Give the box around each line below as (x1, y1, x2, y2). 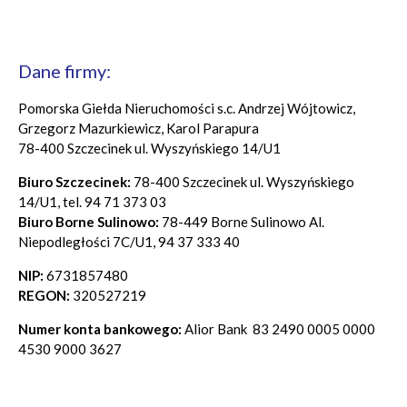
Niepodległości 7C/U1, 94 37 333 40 (18, 233, 240, 250)
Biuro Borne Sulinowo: (18, 213, 159, 230)
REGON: (18, 286, 70, 303)
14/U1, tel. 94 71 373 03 (18, 193, 166, 210)
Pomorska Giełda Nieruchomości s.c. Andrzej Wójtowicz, (18, 99, 355, 116)
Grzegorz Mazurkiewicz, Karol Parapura (18, 119, 259, 136)
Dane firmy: (18, 59, 111, 82)
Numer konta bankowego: (18, 320, 182, 337)
